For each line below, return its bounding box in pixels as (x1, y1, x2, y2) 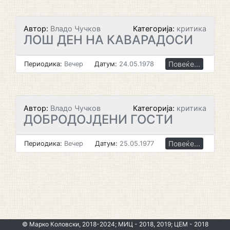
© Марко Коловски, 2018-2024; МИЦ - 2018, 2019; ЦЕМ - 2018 (22, 220, 208, 228)
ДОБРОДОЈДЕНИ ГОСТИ (24, 112, 173, 127)
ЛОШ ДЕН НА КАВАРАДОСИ (24, 32, 193, 47)
